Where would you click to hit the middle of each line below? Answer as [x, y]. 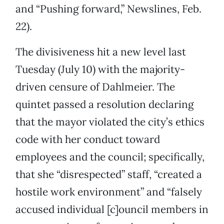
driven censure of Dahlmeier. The [95, 87]
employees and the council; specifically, [110, 157]
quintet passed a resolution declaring [105, 104]
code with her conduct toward [88, 139]
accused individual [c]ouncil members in [112, 209]
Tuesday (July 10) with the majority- [100, 69]
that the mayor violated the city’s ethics [110, 122]
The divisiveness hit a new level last [101, 52]
